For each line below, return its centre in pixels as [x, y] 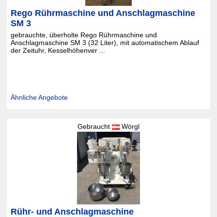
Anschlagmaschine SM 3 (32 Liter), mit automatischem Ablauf [105, 43]
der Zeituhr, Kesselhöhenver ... [58, 50]
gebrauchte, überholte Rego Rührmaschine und [84, 35]
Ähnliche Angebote [39, 97]
